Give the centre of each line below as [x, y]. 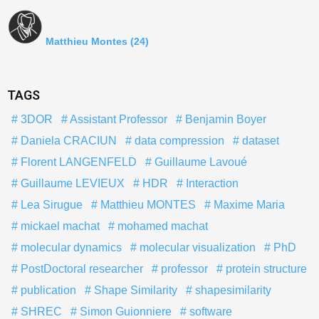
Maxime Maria [248, 205]
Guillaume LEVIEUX [71, 183]
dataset [259, 141]
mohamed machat [161, 226]
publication [47, 290]
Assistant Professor [117, 119]
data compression [178, 141]
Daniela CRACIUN [67, 141]
